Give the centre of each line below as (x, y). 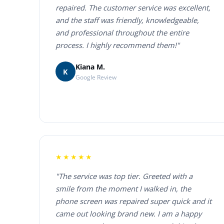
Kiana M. (90, 66)
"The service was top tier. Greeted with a (124, 176)
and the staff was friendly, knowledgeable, (127, 20)
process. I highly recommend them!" (117, 45)
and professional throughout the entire (122, 33)
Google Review (96, 77)
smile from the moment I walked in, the (123, 189)
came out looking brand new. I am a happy (128, 214)
